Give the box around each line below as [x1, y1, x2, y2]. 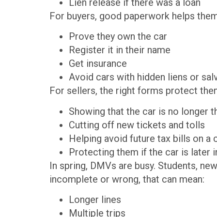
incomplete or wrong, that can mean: [49, 173, 204, 185]
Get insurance [69, 58, 132, 70]
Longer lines [69, 194, 126, 206]
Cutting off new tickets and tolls [69, 119, 210, 131]
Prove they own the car [69, 31, 172, 43]
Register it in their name [69, 44, 175, 56]
